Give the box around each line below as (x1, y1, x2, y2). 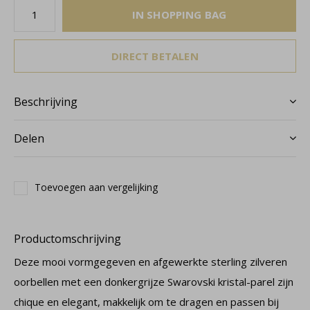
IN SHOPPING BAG (131, 8, 227, 21)
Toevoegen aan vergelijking (35, 181, 158, 194)
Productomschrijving (14, 231, 121, 246)
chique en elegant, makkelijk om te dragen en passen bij (14, 295, 279, 309)
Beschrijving (14, 94, 77, 109)
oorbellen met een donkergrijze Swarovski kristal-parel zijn (14, 275, 293, 289)
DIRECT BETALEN (111, 49, 199, 63)
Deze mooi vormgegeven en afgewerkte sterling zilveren (14, 255, 287, 268)
